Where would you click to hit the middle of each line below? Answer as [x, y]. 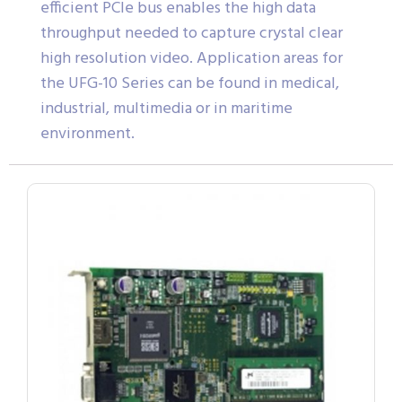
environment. [87, 134]
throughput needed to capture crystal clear [192, 33]
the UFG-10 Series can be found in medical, [190, 83]
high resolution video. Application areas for [192, 58]
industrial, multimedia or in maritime [166, 109]
